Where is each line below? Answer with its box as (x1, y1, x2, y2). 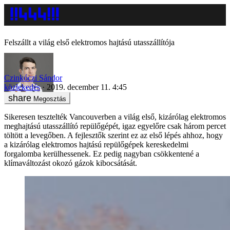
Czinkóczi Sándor (4, 73, 62, 82)
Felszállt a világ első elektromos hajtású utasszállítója (4, 38, 175, 47)
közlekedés (4, 82, 40, 91)
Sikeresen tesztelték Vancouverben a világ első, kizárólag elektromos (4, 112, 226, 121)
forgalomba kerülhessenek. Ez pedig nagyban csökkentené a (4, 149, 199, 158)
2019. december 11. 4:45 (47, 82, 127, 91)
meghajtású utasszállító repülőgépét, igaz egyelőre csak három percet (4, 121, 226, 130)
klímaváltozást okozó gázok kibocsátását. (4, 158, 137, 167)
